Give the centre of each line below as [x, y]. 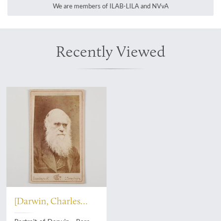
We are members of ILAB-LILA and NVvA [110, 6]
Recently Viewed [110, 51]
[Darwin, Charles [48, 201]
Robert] [29, 213]
